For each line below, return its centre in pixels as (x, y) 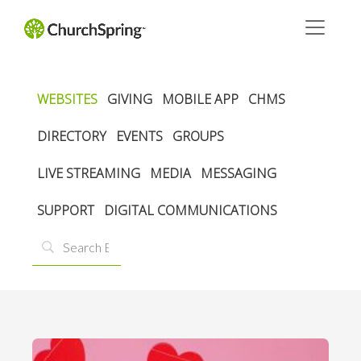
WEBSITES (67, 99)
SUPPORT (66, 210)
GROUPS (198, 136)
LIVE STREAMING (89, 173)
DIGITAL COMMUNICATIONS (191, 210)
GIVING (130, 99)
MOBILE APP (200, 99)
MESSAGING (239, 173)
